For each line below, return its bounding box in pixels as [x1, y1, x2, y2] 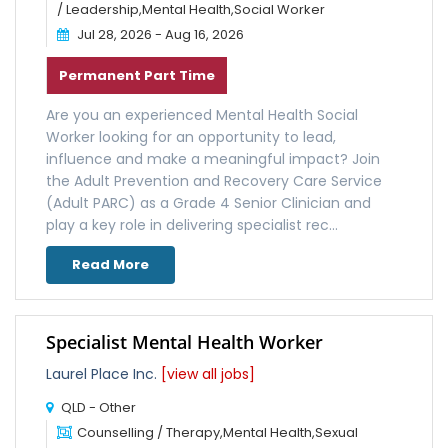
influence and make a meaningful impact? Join [46, 149, 380, 169]
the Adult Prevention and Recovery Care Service [46, 171, 382, 191]
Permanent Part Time [59, 66, 215, 85]
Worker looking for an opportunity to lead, [46, 127, 336, 147]
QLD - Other [58, 398, 136, 417]
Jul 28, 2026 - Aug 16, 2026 [74, 25, 244, 44]
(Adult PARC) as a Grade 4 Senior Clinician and [46, 193, 371, 213]
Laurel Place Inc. [46, 364, 161, 384]
